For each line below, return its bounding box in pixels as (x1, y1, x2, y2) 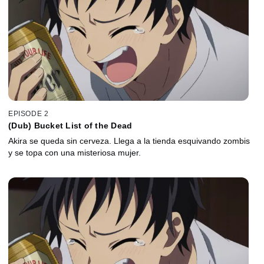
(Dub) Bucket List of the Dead (8, 120, 133, 130)
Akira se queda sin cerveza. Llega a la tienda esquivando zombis (8, 136, 250, 146)
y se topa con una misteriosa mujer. (8, 147, 141, 157)
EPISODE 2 (8, 109, 49, 118)
